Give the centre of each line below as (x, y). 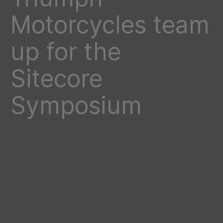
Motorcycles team (110, 24)
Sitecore (56, 78)
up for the (66, 51)
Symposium (76, 105)
